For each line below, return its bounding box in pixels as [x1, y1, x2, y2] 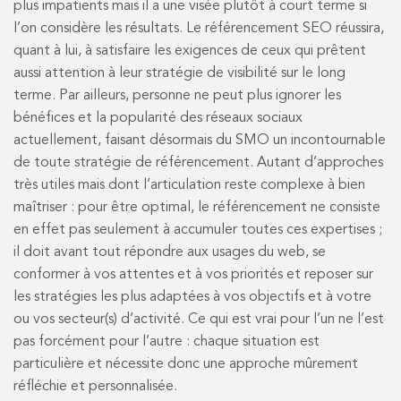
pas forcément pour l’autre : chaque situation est [13, 334, 320, 349]
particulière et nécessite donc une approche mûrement [13, 356, 358, 371]
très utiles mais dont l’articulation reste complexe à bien [13, 177, 365, 192]
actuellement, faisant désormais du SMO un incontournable [13, 132, 386, 148]
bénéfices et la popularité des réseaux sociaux [13, 110, 303, 125]
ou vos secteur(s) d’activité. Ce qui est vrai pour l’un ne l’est [13, 311, 384, 327]
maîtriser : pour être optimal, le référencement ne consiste [13, 200, 380, 215]
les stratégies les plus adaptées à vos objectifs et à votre [13, 289, 371, 304]
